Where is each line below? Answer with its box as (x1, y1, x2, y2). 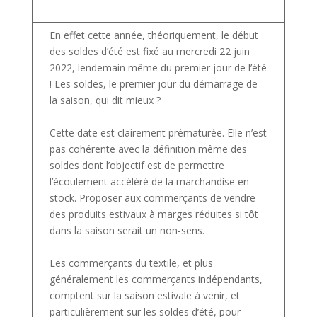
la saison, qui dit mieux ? (49, 93, 161, 108)
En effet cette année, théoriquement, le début (49, 28, 258, 42)
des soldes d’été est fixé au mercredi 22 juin (49, 45, 250, 59)
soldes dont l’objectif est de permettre (49, 158, 224, 173)
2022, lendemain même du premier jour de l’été (49, 61, 267, 75)
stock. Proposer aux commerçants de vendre (49, 191, 255, 205)
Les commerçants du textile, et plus (49, 256, 213, 270)
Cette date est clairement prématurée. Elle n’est (49, 126, 267, 140)
